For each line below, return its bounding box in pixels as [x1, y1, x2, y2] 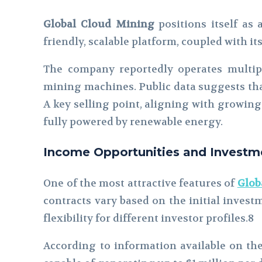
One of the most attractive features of [43, 177, 237, 189]
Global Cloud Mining [43, 18, 154, 31]
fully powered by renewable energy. [43, 115, 223, 129]
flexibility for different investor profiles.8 [43, 212, 254, 225]
